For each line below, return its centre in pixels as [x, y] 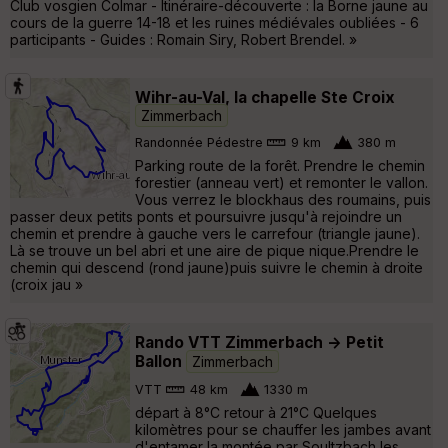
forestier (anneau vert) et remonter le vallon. [281, 182]
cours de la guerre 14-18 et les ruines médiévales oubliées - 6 [214, 22]
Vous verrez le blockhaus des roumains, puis [283, 199]
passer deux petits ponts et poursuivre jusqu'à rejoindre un [206, 216]
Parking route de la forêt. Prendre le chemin [280, 165]
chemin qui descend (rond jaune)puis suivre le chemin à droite [216, 267]
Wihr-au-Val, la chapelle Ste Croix [265, 97]
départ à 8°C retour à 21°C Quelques [256, 412]
